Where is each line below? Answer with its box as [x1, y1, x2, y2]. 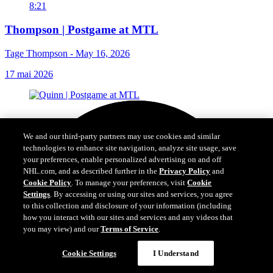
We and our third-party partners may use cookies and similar [23, 129, 221, 138]
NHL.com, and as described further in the [23, 164, 160, 173]
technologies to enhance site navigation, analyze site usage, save [23, 141, 237, 150]
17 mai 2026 [5, 68, 53, 79]
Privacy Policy [159, 164, 211, 173]
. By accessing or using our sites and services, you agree [50, 187, 233, 196]
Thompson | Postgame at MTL [5, 23, 158, 36]
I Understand [153, 246, 199, 255]
